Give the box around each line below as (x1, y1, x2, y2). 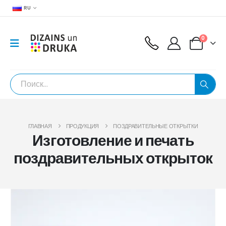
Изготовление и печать (32, 130, 194, 151)
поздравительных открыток (13, 148, 213, 168)
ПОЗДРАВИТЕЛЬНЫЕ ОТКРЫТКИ (113, 122, 198, 130)
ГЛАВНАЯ (28, 122, 52, 130)
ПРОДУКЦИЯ (66, 122, 99, 130)
